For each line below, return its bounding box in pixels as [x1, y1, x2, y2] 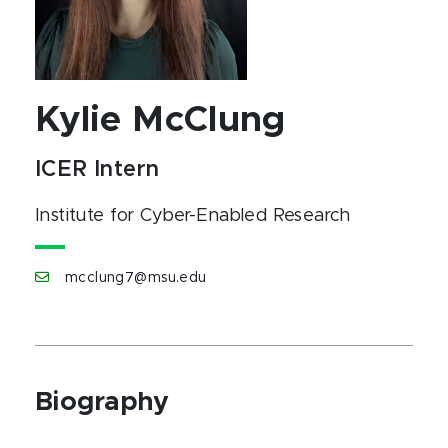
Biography [35, 389, 170, 415]
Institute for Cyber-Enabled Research [35, 207, 350, 225]
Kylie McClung [35, 102, 286, 138]
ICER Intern [35, 159, 160, 181]
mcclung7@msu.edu [65, 271, 207, 285]
